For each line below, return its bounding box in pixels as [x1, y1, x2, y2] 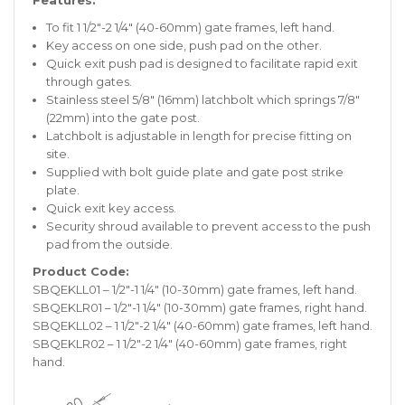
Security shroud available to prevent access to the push [46, 219, 371, 233]
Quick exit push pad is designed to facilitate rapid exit [46, 56, 358, 71]
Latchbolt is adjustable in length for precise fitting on [46, 128, 352, 143]
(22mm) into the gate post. [46, 110, 200, 125]
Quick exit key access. [46, 201, 176, 215]
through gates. [46, 74, 132, 89]
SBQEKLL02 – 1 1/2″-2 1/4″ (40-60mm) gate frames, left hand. [33, 318, 372, 333]
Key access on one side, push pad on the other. [46, 38, 322, 52]
